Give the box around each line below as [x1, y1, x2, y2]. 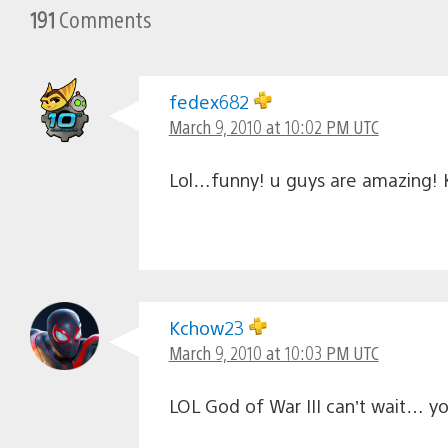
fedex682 [168, 89, 254, 113]
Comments [55, 3, 152, 33]
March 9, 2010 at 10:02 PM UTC [168, 114, 379, 138]
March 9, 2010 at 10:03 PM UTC [168, 340, 379, 364]
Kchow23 [168, 315, 249, 339]
